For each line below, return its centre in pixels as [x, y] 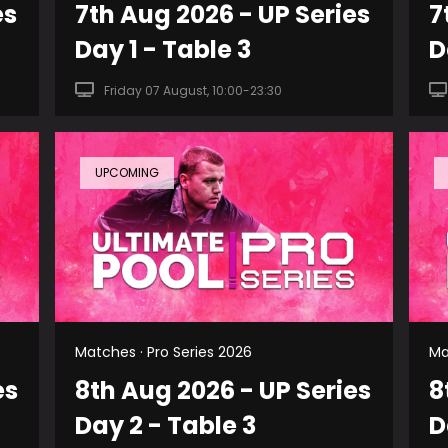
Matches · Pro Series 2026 [164, 351]
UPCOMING [127, 172]
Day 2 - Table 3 [166, 425]
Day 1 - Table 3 [163, 49]
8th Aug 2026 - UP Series [223, 390]
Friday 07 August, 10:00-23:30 [193, 90]
